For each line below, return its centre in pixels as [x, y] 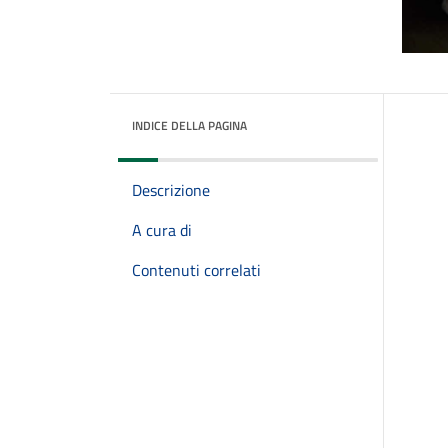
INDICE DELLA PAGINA [189, 125]
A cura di [162, 230]
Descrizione [171, 190]
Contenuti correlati [196, 270]
